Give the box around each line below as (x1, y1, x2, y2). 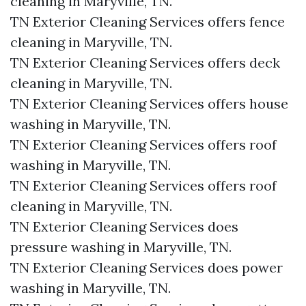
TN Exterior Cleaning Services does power (10, 259, 283, 276)
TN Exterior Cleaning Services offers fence (10, 13, 285, 30)
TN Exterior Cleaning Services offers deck (10, 54, 280, 71)
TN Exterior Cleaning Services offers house (10, 95, 288, 112)
